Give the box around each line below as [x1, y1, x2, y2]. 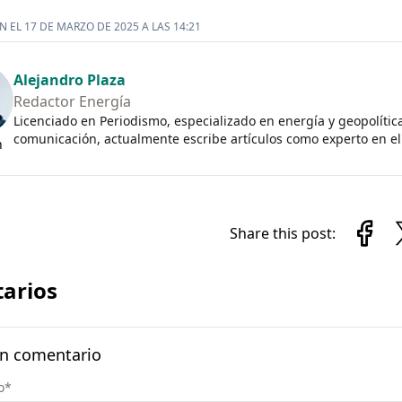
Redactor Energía [13, 92, 131, 111]
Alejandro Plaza [13, 70, 126, 90]
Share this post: [229, 223, 336, 243]
